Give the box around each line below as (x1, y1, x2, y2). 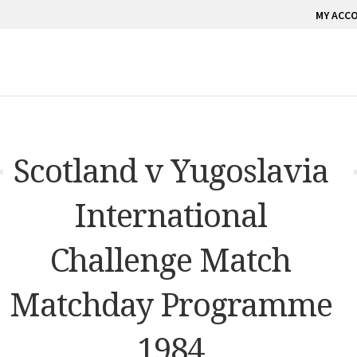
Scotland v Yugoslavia (13, 147, 328, 192)
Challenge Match (50, 237, 291, 281)
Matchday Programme (9, 281, 332, 326)
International (74, 192, 267, 237)
